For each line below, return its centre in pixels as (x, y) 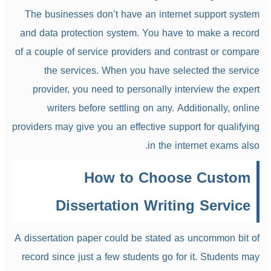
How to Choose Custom (167, 178)
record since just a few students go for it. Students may (140, 257)
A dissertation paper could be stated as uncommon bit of (137, 238)
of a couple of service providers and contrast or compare (137, 52)
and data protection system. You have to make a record (139, 33)
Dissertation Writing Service (153, 206)
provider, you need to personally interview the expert (146, 89)
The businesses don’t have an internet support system (142, 14)
